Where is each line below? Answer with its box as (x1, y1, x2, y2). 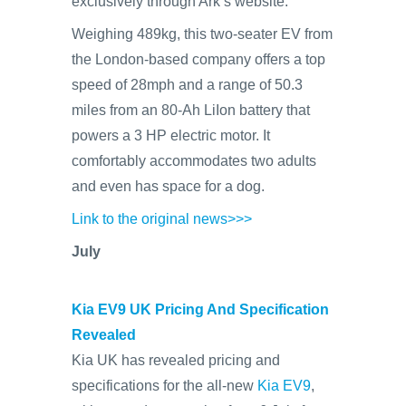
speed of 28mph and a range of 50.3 (72, 77, 303, 92)
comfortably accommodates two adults (72, 153, 316, 169)
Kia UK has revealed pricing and (72, 353, 280, 368)
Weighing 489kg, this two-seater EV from (72, 26, 333, 42)
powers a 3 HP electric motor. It (72, 128, 270, 143)
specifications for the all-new (72, 378, 257, 393)
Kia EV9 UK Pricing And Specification (72, 302, 329, 317)
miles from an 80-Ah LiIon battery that (72, 102, 310, 118)
